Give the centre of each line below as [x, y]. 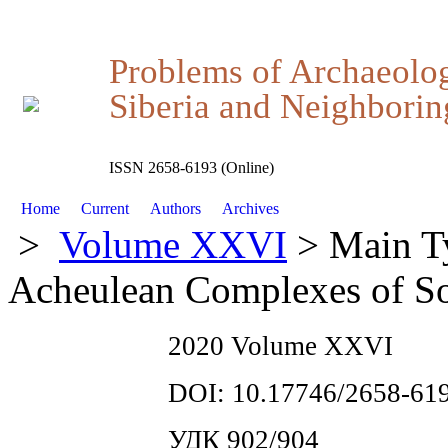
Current [105, 208]
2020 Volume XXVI [280, 346]
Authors [175, 208]
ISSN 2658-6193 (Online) [191, 168]
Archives [250, 208]
